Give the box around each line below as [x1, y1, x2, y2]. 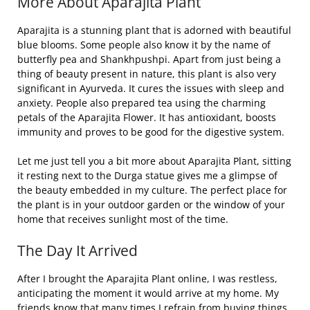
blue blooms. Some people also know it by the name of [17, 37, 271, 51]
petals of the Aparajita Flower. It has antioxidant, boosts [17, 110, 276, 124]
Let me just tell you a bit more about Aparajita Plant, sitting [17, 154, 291, 167]
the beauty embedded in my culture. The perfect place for [17, 183, 287, 197]
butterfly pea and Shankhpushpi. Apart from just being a [17, 52, 281, 66]
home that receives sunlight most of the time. [17, 212, 231, 226]
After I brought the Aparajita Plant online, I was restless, [17, 271, 277, 285]
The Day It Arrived [17, 240, 138, 260]
